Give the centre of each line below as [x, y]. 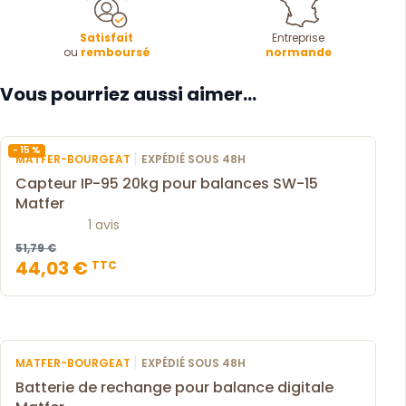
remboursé [115, 52]
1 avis [104, 224]
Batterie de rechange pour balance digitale [174, 387]
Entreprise [299, 37]
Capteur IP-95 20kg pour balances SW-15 [167, 183]
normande [298, 52]
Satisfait [107, 37]
